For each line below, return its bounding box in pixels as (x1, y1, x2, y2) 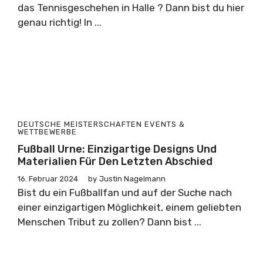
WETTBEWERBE (18, 127, 77, 136)
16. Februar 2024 (18, 174, 78, 183)
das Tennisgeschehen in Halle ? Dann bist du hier (18, 2, 244, 14)
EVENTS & (144, 120, 185, 129)
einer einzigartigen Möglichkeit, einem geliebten (18, 201, 241, 213)
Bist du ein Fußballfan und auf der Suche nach (18, 187, 232, 198)
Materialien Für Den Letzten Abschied (18, 155, 213, 168)
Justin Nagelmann (99, 174, 166, 183)
